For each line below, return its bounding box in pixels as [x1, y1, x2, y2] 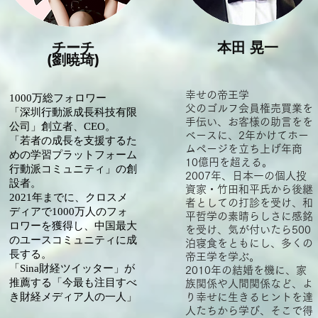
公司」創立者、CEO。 [9, 121, 116, 132]
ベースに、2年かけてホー [185, 130, 309, 141]
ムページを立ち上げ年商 [185, 143, 302, 154]
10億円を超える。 [185, 157, 273, 168]
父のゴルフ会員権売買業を [185, 103, 313, 114]
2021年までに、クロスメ [9, 192, 128, 203]
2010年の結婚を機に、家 [185, 265, 307, 275]
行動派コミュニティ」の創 [9, 163, 137, 175]
